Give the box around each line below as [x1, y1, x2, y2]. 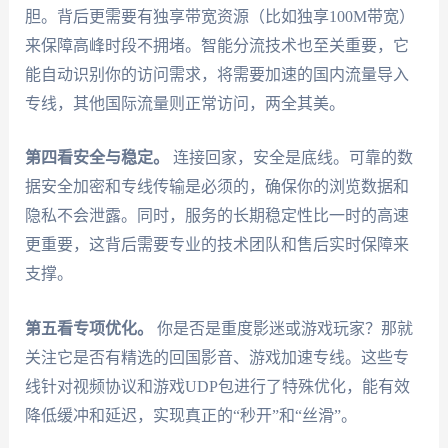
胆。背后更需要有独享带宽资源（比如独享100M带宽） [24, 7, 415, 25]
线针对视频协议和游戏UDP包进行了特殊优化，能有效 [24, 377, 410, 395]
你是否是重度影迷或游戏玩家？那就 [152, 319, 413, 337]
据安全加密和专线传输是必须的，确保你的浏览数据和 [24, 178, 409, 196]
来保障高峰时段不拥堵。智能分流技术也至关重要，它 [24, 36, 409, 54]
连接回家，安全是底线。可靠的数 [168, 149, 413, 167]
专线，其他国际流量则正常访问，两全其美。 [24, 94, 345, 112]
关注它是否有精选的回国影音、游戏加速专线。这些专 [24, 348, 409, 366]
